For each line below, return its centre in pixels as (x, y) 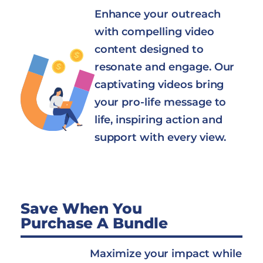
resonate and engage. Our (164, 67)
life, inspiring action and (159, 119)
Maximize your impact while (166, 253)
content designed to (149, 49)
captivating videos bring (159, 84)
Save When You (81, 208)
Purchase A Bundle (94, 223)
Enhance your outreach (157, 14)
